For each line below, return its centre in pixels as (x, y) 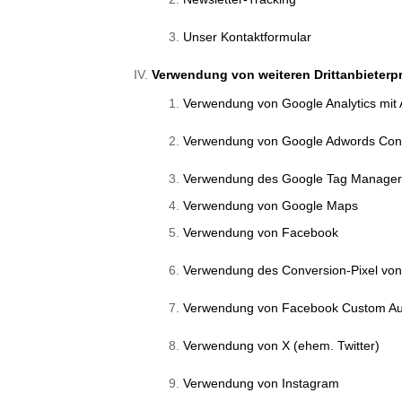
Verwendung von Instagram (262, 384)
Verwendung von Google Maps (271, 206)
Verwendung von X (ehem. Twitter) (282, 346)
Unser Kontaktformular (248, 37)
